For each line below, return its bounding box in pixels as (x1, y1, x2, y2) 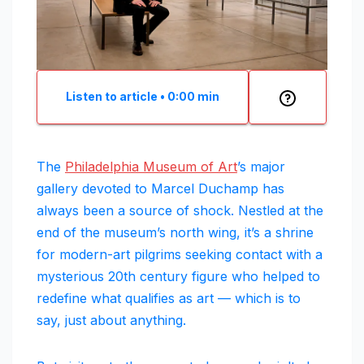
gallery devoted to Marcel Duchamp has (37, 180, 284, 197)
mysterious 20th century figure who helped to (37, 267, 320, 284)
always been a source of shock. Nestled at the (37, 201, 323, 219)
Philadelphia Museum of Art (65, 158, 237, 175)
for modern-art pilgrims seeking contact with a (37, 245, 323, 262)
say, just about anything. (37, 311, 186, 328)
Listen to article (66, 89, 158, 104)
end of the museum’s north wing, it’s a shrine (37, 223, 314, 240)
